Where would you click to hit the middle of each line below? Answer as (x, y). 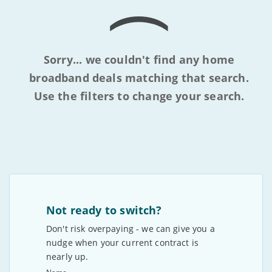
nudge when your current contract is (122, 243)
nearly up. (67, 257)
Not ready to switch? (104, 210)
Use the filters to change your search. (139, 96)
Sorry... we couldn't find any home (139, 59)
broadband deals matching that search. (139, 78)
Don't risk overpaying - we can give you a (131, 229)
